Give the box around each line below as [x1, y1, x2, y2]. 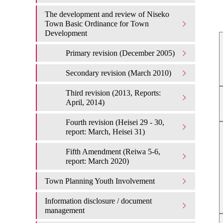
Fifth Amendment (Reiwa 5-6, [66, 147, 160, 156]
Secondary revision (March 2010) [66, 69, 171, 77]
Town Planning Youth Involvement [45, 177, 155, 185]
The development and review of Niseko [45, 10, 169, 18]
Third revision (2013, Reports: [66, 89, 161, 97]
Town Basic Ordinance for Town [45, 19, 149, 28]
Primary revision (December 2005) [66, 49, 175, 57]
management [45, 206, 85, 215]
